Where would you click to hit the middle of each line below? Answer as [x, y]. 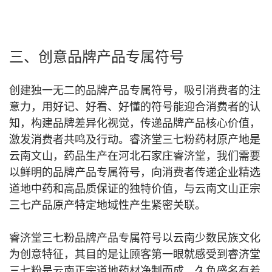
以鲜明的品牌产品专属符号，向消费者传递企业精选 [135, 172]
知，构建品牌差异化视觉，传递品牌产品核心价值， [135, 123]
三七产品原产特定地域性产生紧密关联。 [107, 205]
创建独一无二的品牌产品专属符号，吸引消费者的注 [135, 90]
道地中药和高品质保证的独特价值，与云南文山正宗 [135, 189]
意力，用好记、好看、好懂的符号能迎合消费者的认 [135, 107]
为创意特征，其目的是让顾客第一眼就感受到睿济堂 [135, 254]
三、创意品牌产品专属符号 [97, 57]
